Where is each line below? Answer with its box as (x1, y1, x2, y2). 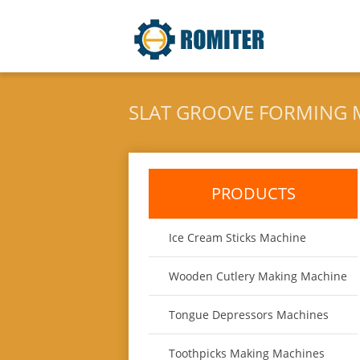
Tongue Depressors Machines (169, 307, 329, 322)
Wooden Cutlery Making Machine (169, 268, 347, 284)
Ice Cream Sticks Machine (169, 230, 306, 245)
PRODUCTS (211, 182, 296, 204)
